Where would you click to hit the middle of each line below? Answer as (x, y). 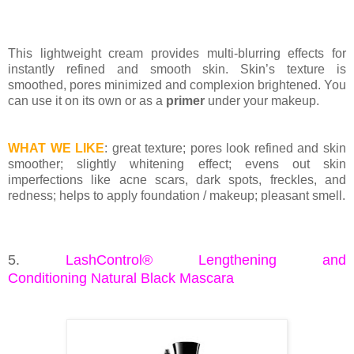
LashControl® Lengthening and (206, 260)
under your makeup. (262, 101)
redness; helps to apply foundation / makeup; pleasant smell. (177, 196)
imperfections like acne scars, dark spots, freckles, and (177, 180)
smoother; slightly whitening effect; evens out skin (177, 164)
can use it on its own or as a (87, 101)
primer (185, 101)
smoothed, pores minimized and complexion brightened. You (177, 85)
